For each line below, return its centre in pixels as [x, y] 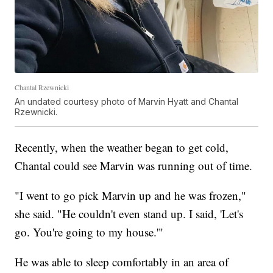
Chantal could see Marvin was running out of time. [134, 165]
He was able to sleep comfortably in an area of [122, 261]
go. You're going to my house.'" [89, 232]
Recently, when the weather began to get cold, [122, 147]
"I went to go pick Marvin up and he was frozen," [131, 195]
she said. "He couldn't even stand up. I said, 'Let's [129, 213]
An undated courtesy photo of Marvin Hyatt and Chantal [127, 101]
